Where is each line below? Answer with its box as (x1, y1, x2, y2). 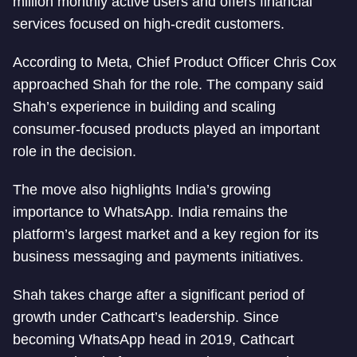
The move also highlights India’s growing (13, 182, 271, 198)
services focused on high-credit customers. (13, 16, 284, 32)
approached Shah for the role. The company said (13, 76, 324, 92)
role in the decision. (13, 143, 136, 159)
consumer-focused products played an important (13, 121, 320, 137)
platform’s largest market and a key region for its (13, 226, 319, 242)
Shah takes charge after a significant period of (13, 287, 304, 303)
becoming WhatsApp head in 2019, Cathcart (13, 331, 294, 347)
